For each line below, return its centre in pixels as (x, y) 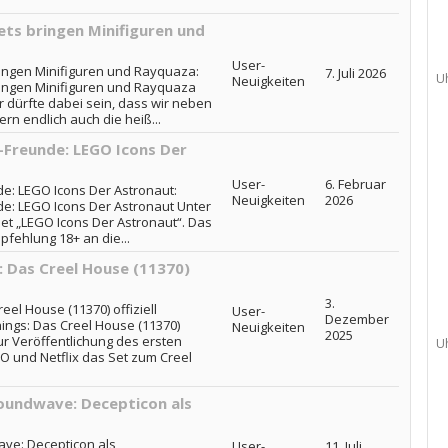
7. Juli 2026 (355, 73)
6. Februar (355, 184)
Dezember (356, 319)
